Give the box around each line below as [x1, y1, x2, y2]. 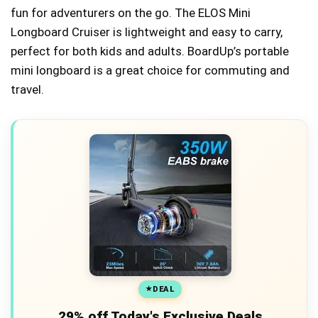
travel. [11, 82, 44, 97]
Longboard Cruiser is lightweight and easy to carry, [11, 25, 283, 39]
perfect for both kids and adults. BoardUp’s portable [11, 44, 289, 58]
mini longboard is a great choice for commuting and [11, 63, 290, 77]
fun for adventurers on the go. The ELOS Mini [11, 6, 251, 20]
